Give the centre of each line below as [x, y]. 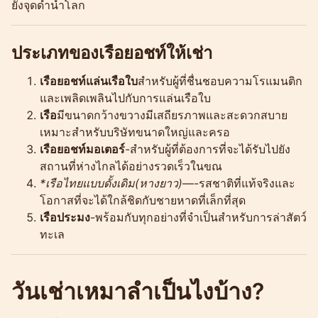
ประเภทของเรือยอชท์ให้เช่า [112, 53]
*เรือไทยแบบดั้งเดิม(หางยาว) [111, 183]
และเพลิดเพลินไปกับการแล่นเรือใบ [125, 98]
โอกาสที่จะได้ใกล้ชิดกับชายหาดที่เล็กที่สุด [143, 200]
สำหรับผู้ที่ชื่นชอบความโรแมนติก [220, 81]
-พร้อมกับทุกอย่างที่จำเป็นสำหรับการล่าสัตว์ [198, 217]
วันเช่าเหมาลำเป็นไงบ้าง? [138, 291]
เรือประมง [65, 217]
